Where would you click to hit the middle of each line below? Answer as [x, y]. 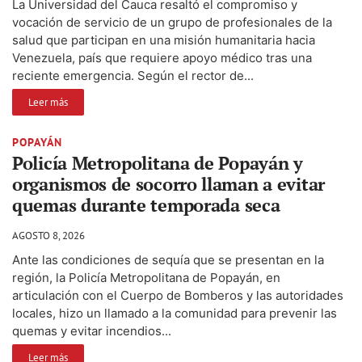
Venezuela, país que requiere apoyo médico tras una [162, 57]
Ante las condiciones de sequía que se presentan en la [168, 259]
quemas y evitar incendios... [92, 330]
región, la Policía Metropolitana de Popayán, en [146, 277]
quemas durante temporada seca [146, 204]
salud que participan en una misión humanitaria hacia [164, 40]
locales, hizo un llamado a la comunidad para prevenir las [175, 313]
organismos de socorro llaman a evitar [168, 183]
